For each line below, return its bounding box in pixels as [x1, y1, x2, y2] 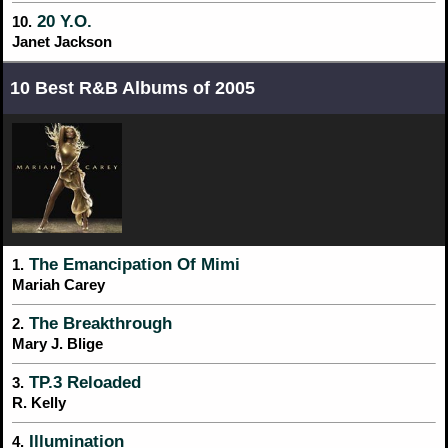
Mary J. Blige [12, 335, 103, 353]
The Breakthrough [24, 314, 172, 334]
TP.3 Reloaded [24, 373, 141, 393]
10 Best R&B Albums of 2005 [10, 78, 255, 99]
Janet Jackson [12, 33, 112, 51]
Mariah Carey [12, 276, 105, 294]
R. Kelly [12, 394, 66, 412]
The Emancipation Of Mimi [24, 255, 240, 275]
